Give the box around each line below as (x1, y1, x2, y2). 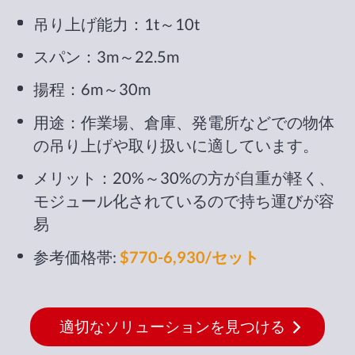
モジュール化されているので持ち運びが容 (33, 191, 335, 211)
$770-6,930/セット (120, 246, 260, 266)
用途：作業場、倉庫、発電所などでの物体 (33, 112, 335, 132)
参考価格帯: (33, 246, 120, 266)
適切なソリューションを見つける (59, 317, 286, 335)
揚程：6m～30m (33, 79, 151, 99)
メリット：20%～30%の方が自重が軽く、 (33, 168, 335, 188)
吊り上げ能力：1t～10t (33, 13, 200, 33)
